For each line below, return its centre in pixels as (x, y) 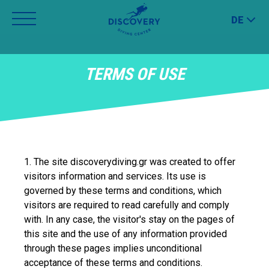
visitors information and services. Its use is (115, 176)
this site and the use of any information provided (125, 234)
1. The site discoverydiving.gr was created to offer (130, 162)
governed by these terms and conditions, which (123, 191)
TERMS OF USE (134, 74)
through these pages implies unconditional (113, 248)
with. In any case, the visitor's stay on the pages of (129, 219)
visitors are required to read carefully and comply (127, 205)
